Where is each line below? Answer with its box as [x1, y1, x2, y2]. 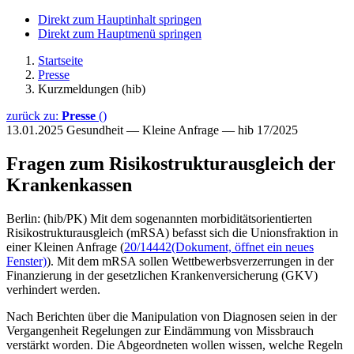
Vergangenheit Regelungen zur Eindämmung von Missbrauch [6, 323, 314, 337]
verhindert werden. [6, 282, 100, 296]
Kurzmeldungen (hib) [38, 82, 145, 96]
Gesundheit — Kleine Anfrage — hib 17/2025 [66, 123, 298, 137]
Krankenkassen [6, 174, 132, 195]
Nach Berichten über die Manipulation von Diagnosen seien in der [6, 309, 337, 323]
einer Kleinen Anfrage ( [6, 239, 124, 254]
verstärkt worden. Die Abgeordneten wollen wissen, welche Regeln [6, 337, 343, 352]
